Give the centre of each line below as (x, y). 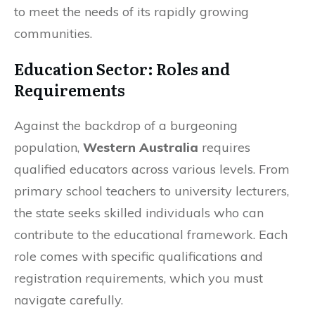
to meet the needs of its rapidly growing (131, 11)
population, (49, 147)
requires (224, 147)
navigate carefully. (69, 300)
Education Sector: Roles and (122, 68)
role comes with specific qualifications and (139, 256)
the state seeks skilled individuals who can (139, 212)
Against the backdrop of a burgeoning (126, 125)
